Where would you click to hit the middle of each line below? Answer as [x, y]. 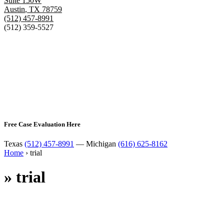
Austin [14, 9]
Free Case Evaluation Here [42, 124]
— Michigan [96, 143]
